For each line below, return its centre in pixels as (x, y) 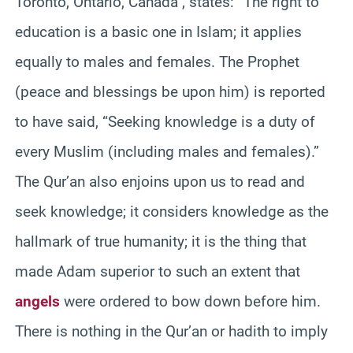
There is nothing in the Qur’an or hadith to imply (171, 331)
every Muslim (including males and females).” (167, 151)
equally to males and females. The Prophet (157, 61)
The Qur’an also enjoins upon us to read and (160, 181)
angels (37, 301)
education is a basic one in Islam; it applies (158, 32)
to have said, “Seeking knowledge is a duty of (165, 121)
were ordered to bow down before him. (190, 301)
